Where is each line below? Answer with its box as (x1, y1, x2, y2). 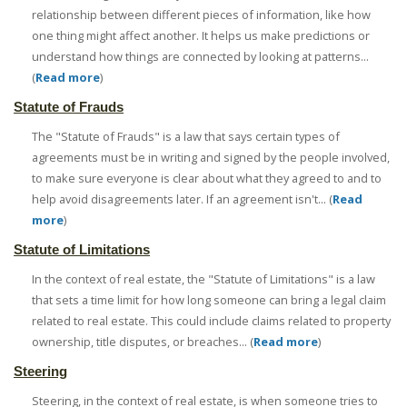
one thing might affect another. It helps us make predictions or (32, 27, 370, 45)
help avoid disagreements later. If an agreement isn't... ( (32, 191, 333, 208)
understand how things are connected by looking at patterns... (32, 48, 369, 65)
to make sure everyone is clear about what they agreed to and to (32, 170, 382, 187)
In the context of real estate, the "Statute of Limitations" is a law (32, 271, 375, 288)
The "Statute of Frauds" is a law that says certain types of (32, 128, 340, 145)
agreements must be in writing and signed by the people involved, (32, 149, 390, 166)
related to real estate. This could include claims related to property (32, 313, 391, 330)
